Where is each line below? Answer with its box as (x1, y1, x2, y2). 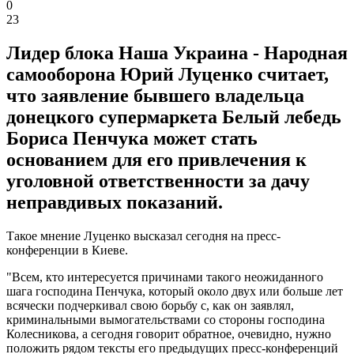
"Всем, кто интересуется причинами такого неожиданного (6, 269, 323, 284)
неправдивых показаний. (6, 191, 223, 213)
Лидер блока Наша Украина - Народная (6, 42, 348, 63)
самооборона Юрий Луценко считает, (6, 63, 329, 85)
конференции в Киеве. (6, 243, 128, 257)
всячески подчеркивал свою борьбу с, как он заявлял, (6, 298, 294, 312)
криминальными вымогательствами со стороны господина (6, 312, 325, 326)
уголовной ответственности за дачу (6, 170, 310, 191)
